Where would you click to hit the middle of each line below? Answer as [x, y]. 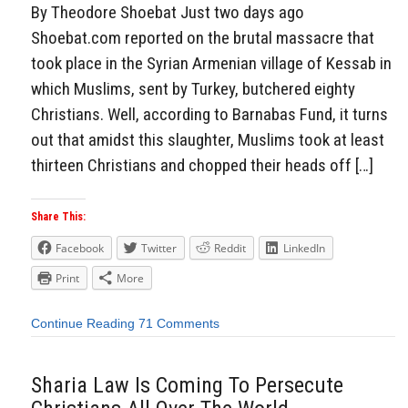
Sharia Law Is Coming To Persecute [187, 385]
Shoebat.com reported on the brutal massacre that [203, 37]
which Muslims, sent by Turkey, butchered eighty [193, 88]
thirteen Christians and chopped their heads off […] [202, 165]
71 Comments [179, 324]
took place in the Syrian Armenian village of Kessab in [211, 63]
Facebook [80, 249]
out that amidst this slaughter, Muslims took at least [208, 139]
